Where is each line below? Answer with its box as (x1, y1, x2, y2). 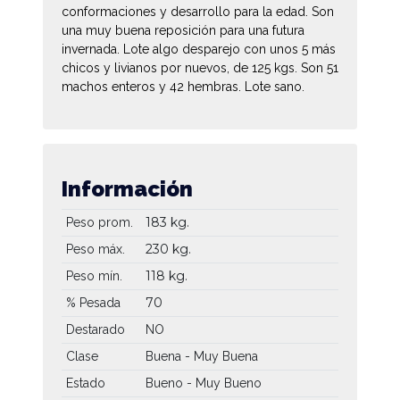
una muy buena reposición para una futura (62, 22, 304, 37)
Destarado (65, 321, 125, 337)
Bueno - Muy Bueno (145, 375, 262, 390)
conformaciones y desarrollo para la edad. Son (62, 4, 334, 19)
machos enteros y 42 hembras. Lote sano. (62, 79, 304, 94)
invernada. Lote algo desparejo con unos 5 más (62, 41, 336, 56)
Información (62, 175, 193, 202)
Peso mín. (65, 268, 122, 283)
